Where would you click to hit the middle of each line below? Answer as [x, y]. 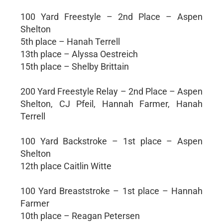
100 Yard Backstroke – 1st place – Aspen [111, 141]
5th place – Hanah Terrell [70, 41]
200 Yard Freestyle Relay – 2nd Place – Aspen [111, 91]
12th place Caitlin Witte [66, 166]
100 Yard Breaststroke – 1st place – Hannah [111, 191]
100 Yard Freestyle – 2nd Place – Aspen [111, 16]
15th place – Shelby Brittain [74, 66]
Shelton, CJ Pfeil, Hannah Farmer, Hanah [111, 104]
